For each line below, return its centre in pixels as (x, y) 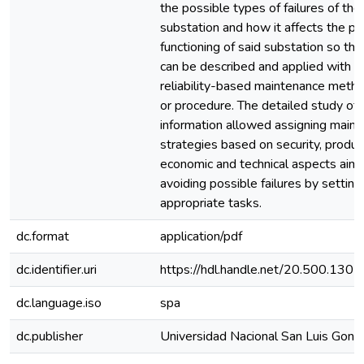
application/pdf (201, 236)
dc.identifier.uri (56, 270)
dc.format (43, 236)
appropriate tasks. (211, 203)
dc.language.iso (59, 303)
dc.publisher (50, 336)
